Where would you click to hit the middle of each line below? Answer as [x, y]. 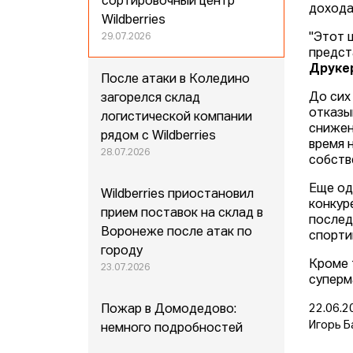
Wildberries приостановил [178, 195]
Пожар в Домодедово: [169, 310]
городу [122, 252]
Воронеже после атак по [177, 233]
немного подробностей [172, 329]
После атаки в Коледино [176, 80]
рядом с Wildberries [159, 137]
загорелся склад [151, 99]
